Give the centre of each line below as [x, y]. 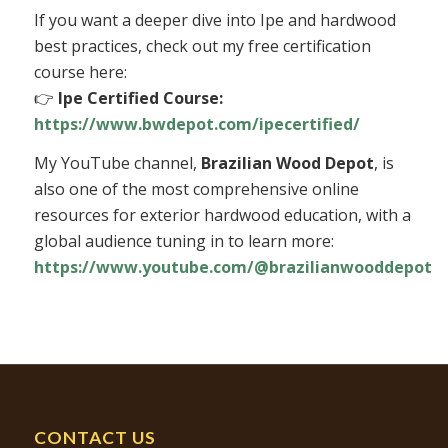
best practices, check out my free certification [202, 45]
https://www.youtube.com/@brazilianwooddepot [232, 267]
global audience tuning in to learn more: [183, 241]
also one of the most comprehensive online [196, 189]
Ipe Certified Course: [140, 97]
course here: [80, 71]
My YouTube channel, [117, 163]
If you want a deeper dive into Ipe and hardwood [214, 19]
